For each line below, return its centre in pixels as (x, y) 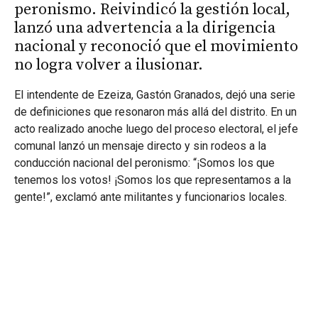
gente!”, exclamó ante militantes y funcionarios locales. (150, 197)
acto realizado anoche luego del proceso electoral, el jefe (156, 129)
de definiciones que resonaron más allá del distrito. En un (155, 112)
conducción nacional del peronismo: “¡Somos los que (144, 163)
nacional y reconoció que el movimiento (156, 47)
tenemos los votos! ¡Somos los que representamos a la (153, 180)
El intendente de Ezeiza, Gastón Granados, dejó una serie (155, 95)
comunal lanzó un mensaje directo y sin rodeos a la (140, 146)
